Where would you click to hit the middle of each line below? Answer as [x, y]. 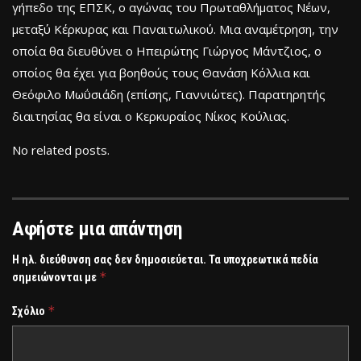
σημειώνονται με [56, 277]
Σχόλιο [30, 311]
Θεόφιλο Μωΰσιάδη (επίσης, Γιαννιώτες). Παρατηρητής [169, 94]
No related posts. [61, 149]
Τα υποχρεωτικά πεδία [263, 259]
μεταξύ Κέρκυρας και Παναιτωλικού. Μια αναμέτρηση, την [175, 29]
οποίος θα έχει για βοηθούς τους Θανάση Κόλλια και [161, 72]
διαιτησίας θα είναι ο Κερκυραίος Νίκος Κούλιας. [151, 116]
